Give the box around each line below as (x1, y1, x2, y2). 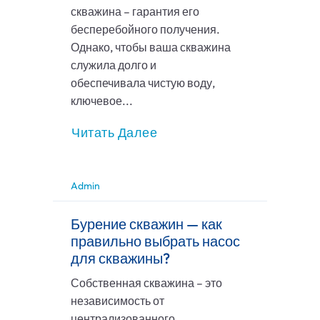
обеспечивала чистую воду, (71, 76, 215, 91)
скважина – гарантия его (71, 4, 199, 19)
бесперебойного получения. (71, 22, 220, 37)
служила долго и (71, 58, 156, 73)
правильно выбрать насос (71, 232, 240, 251)
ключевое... (71, 94, 133, 109)
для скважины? (71, 249, 170, 268)
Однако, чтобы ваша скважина (71, 40, 231, 55)
